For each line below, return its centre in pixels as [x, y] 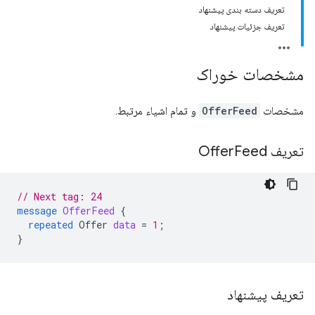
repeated [51, 225]
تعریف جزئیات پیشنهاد [247, 26]
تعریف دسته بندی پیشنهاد [242, 9]
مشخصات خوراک [250, 75]
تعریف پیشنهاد [264, 295]
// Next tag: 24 [59, 197]
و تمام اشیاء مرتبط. [157, 111]
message [37, 211]
